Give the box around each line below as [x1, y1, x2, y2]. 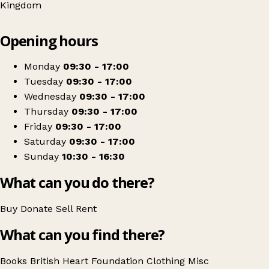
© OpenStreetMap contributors [165, 11, 266, 22]
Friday [24, 121, 52, 133]
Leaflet [138, 11, 162, 22]
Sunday [24, 151, 59, 163]
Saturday [24, 136, 66, 148]
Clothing [147, 255, 188, 267]
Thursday [24, 106, 68, 118]
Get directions [41, 50, 92, 59]
